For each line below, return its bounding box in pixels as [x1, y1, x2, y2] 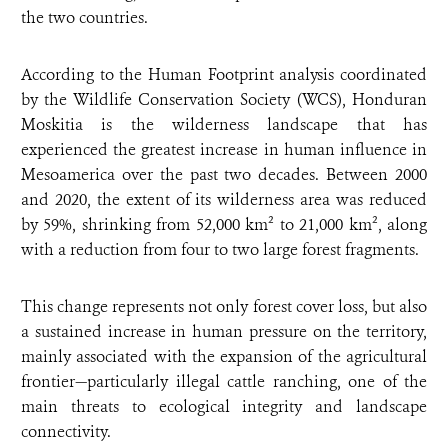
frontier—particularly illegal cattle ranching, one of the [21, 371, 427, 393]
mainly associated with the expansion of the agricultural [21, 346, 427, 368]
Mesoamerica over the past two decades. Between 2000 [21, 164, 427, 186]
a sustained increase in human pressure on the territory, [21, 321, 427, 343]
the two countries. [21, 7, 148, 29]
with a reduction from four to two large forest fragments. [21, 239, 419, 261]
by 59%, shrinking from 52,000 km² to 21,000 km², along [21, 214, 427, 236]
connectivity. [21, 421, 111, 443]
